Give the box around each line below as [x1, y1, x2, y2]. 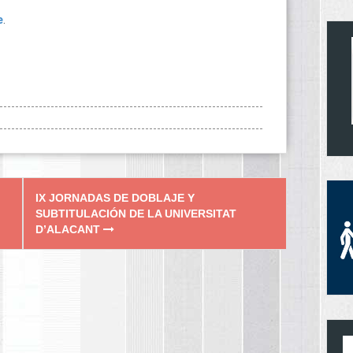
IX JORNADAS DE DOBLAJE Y [35, 191, 195, 204]
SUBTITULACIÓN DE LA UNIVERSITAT [35, 206, 236, 220]
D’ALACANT [35, 222, 103, 236]
